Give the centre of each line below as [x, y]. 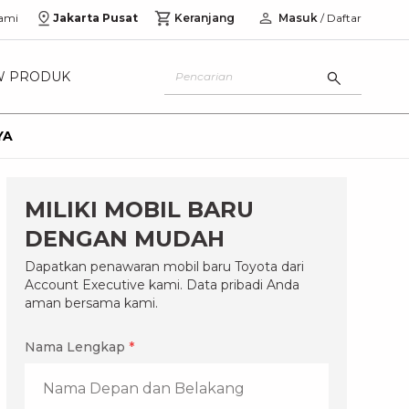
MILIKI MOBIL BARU [139, 210]
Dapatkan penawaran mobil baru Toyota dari [164, 267]
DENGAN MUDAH [124, 239]
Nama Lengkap [74, 347]
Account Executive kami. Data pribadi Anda [162, 285]
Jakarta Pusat [95, 18]
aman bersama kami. [91, 303]
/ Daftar [340, 18]
